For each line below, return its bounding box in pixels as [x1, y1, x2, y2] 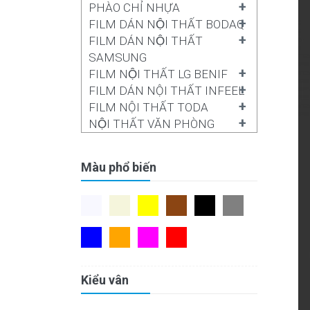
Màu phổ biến [81, 160, 156, 174]
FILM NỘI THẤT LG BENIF [89, 67, 228, 81]
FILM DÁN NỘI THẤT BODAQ [89, 17, 244, 31]
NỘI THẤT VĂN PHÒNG [89, 117, 215, 131]
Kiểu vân [81, 273, 129, 287]
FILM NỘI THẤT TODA [89, 100, 208, 114]
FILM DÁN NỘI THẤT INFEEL [89, 84, 244, 98]
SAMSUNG [89, 51, 147, 64]
